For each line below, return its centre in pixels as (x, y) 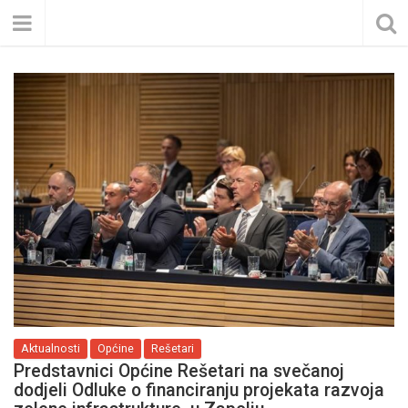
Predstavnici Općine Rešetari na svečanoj (179, 371)
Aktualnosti (51, 348)
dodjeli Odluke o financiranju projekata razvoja (199, 390)
